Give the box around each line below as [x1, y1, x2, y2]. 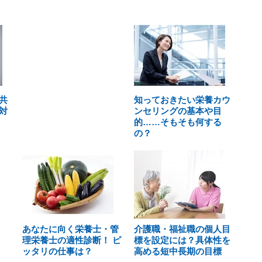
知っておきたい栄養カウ [133, 95, 230, 105]
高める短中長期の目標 [133, 246, 222, 256]
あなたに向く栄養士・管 [22, 224, 119, 234]
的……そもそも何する [133, 117, 222, 127]
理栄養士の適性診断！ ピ [22, 235, 121, 245]
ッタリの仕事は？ [22, 246, 92, 256]
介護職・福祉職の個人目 [133, 224, 230, 234]
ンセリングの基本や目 [133, 106, 222, 116]
